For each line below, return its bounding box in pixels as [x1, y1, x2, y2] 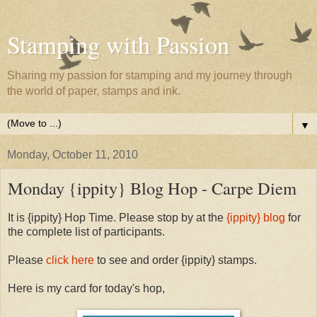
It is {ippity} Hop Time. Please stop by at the [8, 211, 226, 224]
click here [46, 253, 94, 266]
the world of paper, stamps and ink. [7, 85, 180, 97]
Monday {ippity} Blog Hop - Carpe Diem [8, 176, 296, 200]
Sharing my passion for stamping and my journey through [7, 69, 292, 81]
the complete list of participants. [8, 225, 165, 238]
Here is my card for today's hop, [8, 282, 165, 294]
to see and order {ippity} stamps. [94, 253, 257, 266]
